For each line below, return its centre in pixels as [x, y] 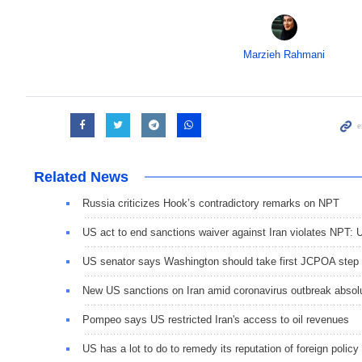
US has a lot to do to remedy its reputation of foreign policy [221, 348]
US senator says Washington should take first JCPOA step [221, 261]
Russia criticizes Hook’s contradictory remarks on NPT [211, 203]
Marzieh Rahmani [284, 54]
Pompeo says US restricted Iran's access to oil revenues [216, 319]
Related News [81, 177]
